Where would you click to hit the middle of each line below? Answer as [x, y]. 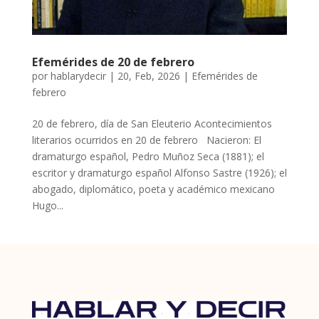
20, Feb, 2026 [148, 76]
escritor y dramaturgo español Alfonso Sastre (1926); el [159, 173]
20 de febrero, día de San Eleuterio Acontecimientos [152, 124]
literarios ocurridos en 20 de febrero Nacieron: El [146, 140]
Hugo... [47, 206]
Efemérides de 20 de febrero [113, 62]
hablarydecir [78, 76]
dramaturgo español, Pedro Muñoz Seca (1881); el [148, 157]
